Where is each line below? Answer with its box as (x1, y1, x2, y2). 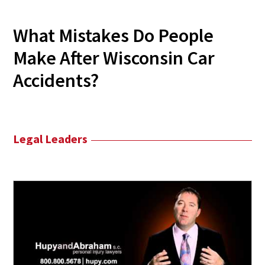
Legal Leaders (13, 131, 88, 146)
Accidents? (13, 68, 99, 92)
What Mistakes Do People (13, 23, 214, 47)
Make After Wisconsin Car (13, 46, 215, 70)
